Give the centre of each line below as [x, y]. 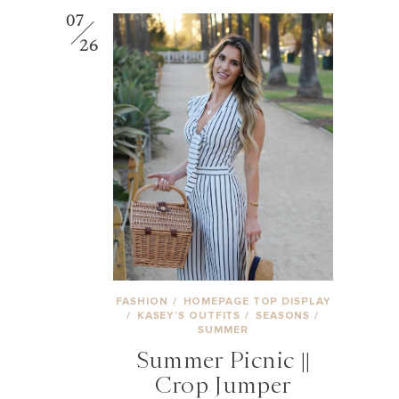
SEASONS [285, 316]
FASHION [144, 301]
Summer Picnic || [223, 360]
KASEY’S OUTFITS [191, 316]
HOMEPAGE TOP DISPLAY [257, 301]
